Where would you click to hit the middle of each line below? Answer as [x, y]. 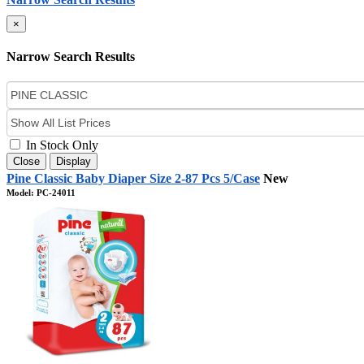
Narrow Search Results [71, 57]
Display [74, 162]
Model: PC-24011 [41, 193]
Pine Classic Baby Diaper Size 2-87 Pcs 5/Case [133, 179]
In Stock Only [61, 145]
